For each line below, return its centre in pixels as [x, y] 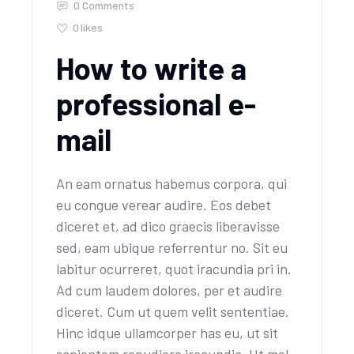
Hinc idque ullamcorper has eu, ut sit [168, 333]
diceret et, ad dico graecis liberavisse [168, 226]
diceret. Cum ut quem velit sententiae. [173, 312]
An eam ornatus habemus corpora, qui [172, 184]
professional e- [156, 104]
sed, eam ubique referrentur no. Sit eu [172, 248]
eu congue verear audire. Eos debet [164, 205]
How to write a [152, 68]
